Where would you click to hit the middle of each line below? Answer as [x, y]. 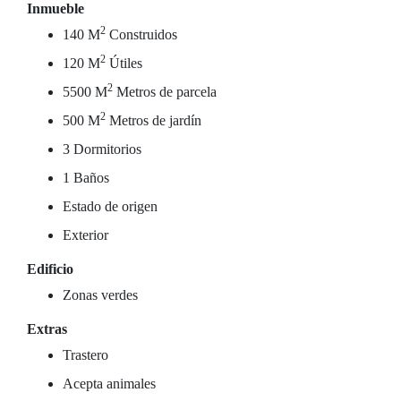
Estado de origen [110, 206]
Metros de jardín [154, 120]
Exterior [85, 235]
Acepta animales [109, 384]
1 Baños [86, 178]
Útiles [124, 63]
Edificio [50, 269]
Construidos [141, 34]
